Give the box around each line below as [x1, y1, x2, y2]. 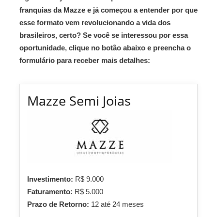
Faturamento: [27, 187, 75, 196]
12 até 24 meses [91, 200, 144, 208]
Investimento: [27, 175, 75, 183]
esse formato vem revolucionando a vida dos [19, 18, 170, 27]
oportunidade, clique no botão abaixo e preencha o [19, 44, 191, 52]
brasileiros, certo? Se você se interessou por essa [19, 31, 188, 39]
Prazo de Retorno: [27, 200, 91, 208]
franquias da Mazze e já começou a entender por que [19, 6, 198, 14]
